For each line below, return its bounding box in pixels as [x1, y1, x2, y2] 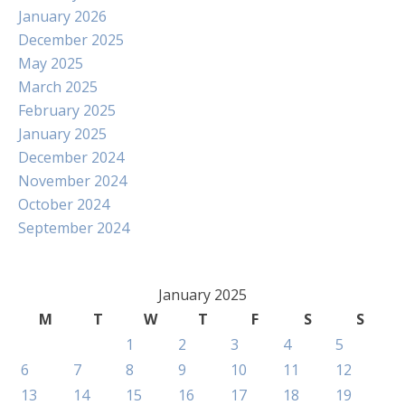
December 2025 [18, 30, 124, 50]
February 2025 [18, 100, 116, 120]
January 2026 [18, 6, 107, 26]
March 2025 [18, 77, 98, 97]
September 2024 [18, 218, 129, 238]
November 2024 [18, 171, 127, 191]
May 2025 [18, 53, 83, 73]
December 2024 [18, 147, 124, 167]
